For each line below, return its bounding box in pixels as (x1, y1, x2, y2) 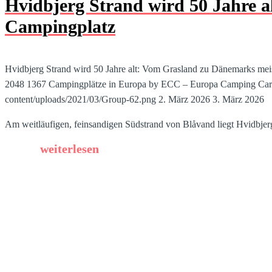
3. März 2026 (212, 93, 264, 104)
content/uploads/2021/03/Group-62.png (5, 93, 156, 104)
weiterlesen (40, 141, 99, 155)
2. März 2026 (158, 93, 210, 104)
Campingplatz (5, 16, 115, 36)
